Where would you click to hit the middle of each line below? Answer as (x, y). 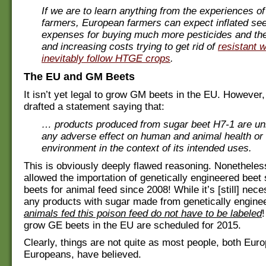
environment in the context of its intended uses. (147, 148)
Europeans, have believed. (83, 255)
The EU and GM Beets (79, 76)
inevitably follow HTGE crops (106, 58)
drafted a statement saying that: (94, 107)
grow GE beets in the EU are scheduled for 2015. (132, 225)
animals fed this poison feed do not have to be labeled (143, 213)
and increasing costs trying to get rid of (130, 46)
